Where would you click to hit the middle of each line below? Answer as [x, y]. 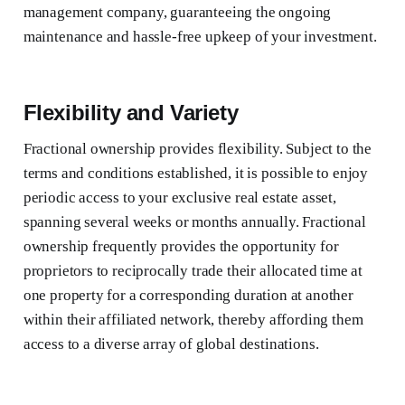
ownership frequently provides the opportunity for [181, 247]
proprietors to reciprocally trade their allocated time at [193, 271]
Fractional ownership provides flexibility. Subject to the [198, 149]
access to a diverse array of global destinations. [171, 344]
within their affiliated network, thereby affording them [193, 320]
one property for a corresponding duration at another [188, 296]
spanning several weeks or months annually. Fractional [194, 222]
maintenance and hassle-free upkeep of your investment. [200, 37]
